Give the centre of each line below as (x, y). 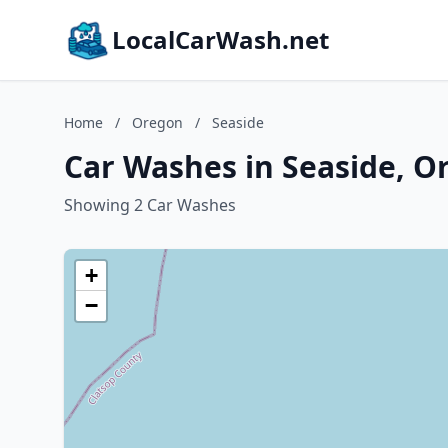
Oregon (157, 122)
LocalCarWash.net (220, 39)
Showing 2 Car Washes (150, 205)
